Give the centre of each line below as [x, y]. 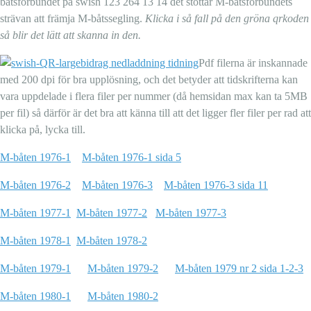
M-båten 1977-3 [191, 213]
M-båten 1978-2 [112, 241]
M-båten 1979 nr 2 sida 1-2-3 [239, 269]
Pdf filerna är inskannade [253, 63]
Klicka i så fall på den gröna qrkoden [227, 19]
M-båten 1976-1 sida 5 [132, 158]
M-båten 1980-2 [123, 296]
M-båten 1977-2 [112, 213]
